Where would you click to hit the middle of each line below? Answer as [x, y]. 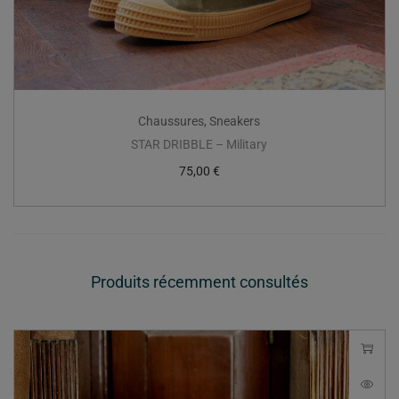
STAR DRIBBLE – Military [199, 144]
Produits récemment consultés [199, 281]
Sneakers [235, 121]
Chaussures [171, 121]
